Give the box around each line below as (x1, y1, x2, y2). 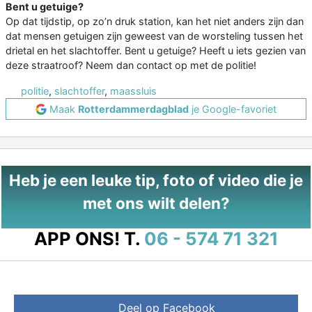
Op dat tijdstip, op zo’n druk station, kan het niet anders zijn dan (6, 15, 304, 28)
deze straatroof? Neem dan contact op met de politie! (6, 59, 256, 72)
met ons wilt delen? (82, 194, 230, 213)
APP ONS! (33, 228, 120, 250)
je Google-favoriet (189, 103, 276, 116)
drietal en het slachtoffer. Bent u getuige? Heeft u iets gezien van (6, 45, 306, 57)
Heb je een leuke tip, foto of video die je (9, 171, 303, 190)
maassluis (110, 85, 157, 97)
